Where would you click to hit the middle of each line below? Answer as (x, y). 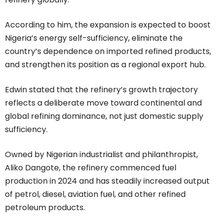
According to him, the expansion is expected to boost (108, 25)
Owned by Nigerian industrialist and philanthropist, (101, 154)
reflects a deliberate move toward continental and (103, 103)
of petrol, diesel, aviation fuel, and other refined (95, 194)
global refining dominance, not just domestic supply (104, 116)
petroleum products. (45, 207)
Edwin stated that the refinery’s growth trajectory (101, 89)
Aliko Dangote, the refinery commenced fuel (91, 167)
